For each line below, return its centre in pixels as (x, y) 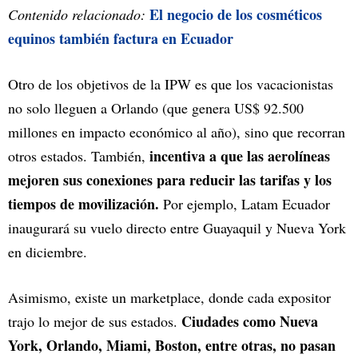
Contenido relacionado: (77, 15)
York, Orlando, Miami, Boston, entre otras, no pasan (172, 346)
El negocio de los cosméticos (236, 15)
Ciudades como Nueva (250, 322)
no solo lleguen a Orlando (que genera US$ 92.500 (156, 108)
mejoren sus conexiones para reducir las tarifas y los (170, 180)
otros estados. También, (79, 156)
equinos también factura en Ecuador (121, 39)
